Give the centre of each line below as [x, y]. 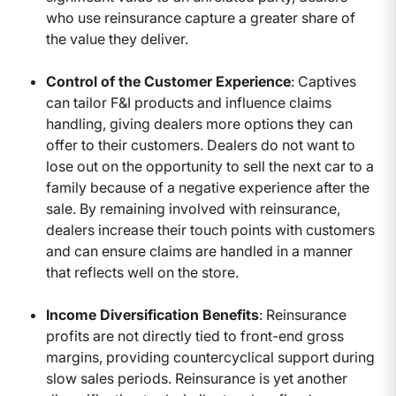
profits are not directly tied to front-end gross [195, 335]
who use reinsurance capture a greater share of [201, 17]
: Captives [324, 81]
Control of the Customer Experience [168, 81]
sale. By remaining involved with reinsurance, [193, 208]
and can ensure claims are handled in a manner [199, 251]
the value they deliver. [117, 38]
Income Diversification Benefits [152, 314]
